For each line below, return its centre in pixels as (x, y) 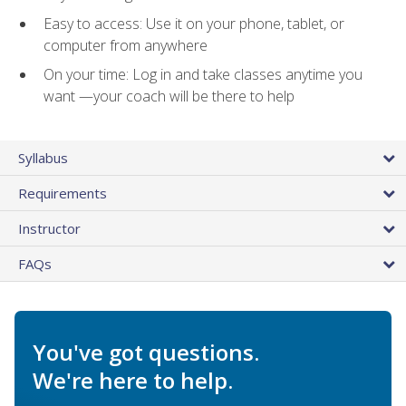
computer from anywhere (126, 45)
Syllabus (43, 157)
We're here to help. (133, 380)
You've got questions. (146, 352)
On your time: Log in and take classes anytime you (203, 75)
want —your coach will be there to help (169, 97)
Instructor (49, 228)
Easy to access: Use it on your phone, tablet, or (194, 23)
